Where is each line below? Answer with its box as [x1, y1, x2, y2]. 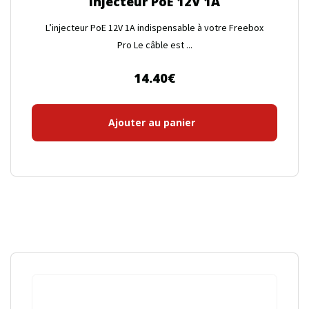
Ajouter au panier [108, 115, 195, 129]
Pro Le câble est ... [117, 39, 192, 51]
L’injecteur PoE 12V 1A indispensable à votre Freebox [46, 21, 263, 34]
